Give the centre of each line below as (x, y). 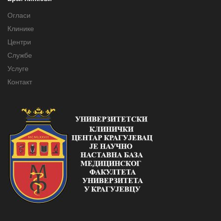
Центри (19, 42)
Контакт (20, 82)
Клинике (21, 28)
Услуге (18, 68)
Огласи (19, 15)
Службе (20, 55)
